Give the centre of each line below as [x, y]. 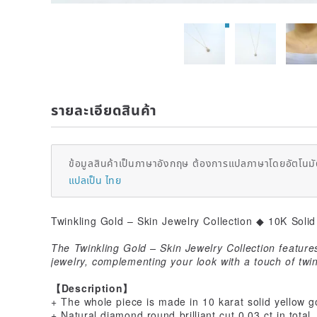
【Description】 [92, 288]
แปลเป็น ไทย [95, 179]
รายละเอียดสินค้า [104, 109]
